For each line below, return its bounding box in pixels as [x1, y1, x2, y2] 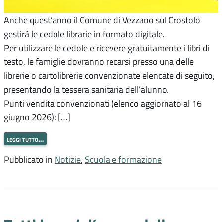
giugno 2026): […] [4, 111, 70, 123]
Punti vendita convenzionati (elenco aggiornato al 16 [4, 97, 202, 109]
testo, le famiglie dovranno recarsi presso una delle [4, 55, 194, 67]
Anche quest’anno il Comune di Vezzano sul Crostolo [4, 13, 200, 26]
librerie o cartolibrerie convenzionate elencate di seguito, [4, 69, 215, 81]
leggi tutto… [7, 133, 44, 145]
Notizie [55, 153, 81, 166]
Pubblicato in [4, 153, 55, 166]
